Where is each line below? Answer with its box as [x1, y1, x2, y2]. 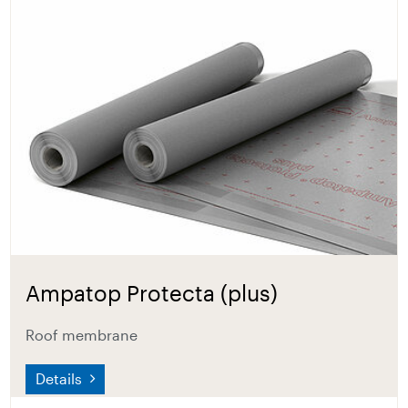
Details [36, 370, 87, 388]
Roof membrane [25, 326, 138, 344]
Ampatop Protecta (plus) [25, 280, 279, 307]
